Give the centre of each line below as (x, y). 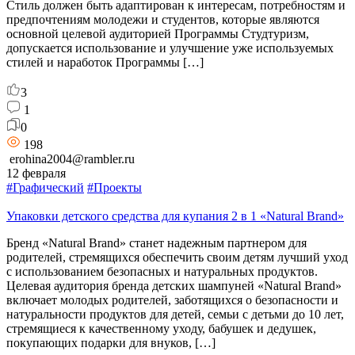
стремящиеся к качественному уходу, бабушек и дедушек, (161, 328)
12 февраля (36, 173)
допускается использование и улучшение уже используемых (170, 48)
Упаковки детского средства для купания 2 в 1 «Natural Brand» (175, 216)
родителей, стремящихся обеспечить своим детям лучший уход (177, 257)
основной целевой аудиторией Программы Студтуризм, (158, 33)
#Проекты (115, 187)
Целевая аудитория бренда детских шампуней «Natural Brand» (174, 285)
